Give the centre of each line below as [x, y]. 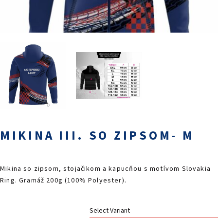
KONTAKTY [23, 16]
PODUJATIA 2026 [31, 6]
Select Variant [110, 211]
